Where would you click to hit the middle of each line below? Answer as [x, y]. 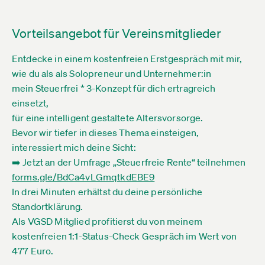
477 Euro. [33, 251]
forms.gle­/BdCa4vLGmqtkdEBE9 [83, 177]
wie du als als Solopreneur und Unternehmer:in [112, 73]
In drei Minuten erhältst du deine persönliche [107, 192]
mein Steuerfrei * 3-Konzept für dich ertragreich [114, 88]
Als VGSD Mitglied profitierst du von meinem [107, 221]
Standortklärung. [48, 206]
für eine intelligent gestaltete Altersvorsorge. [108, 118]
